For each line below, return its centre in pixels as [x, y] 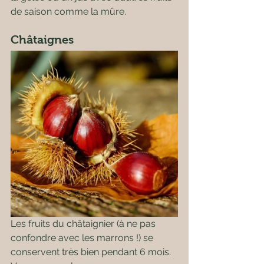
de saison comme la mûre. [68, 11]
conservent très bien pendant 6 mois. [92, 252]
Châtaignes [42, 39]
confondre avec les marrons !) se [83, 238]
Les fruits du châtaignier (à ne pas [84, 224]
